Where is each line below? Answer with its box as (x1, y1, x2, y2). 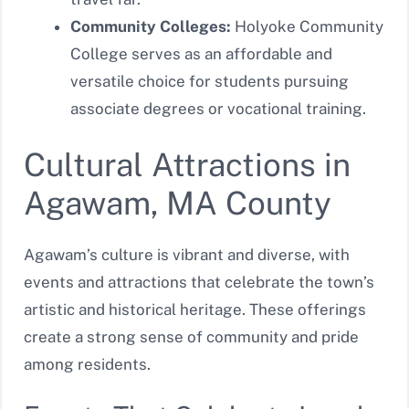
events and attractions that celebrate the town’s (24, 272, 374, 291)
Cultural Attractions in (24, 145, 351, 184)
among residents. (24, 354, 151, 373)
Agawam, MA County (24, 184, 331, 222)
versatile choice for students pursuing (70, 72, 349, 91)
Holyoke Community (231, 17, 383, 37)
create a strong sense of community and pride (24, 327, 359, 346)
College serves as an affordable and (70, 45, 332, 64)
